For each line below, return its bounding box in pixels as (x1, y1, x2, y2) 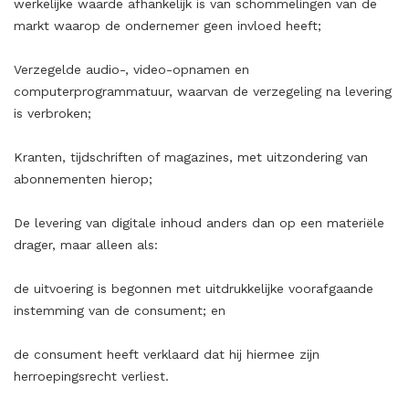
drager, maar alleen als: (14, 237, 158, 252)
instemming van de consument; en (14, 303, 225, 318)
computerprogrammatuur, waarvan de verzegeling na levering (14, 84, 392, 99)
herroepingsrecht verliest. (14, 369, 169, 383)
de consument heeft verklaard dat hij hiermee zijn (14, 347, 320, 362)
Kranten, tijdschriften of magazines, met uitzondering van (14, 150, 368, 164)
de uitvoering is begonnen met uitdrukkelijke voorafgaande (14, 281, 373, 296)
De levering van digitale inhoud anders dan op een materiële (14, 215, 384, 230)
